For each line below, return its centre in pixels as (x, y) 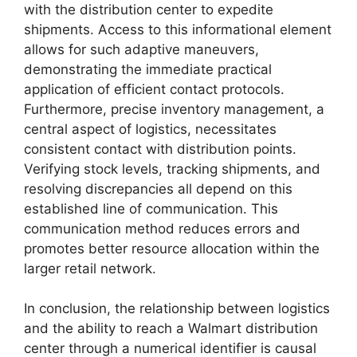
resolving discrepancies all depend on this (158, 188)
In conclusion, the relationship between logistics (177, 309)
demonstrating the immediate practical (148, 69)
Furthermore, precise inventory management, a (174, 109)
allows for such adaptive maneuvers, (141, 49)
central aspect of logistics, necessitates (150, 129)
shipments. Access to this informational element (178, 29)
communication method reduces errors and (162, 228)
